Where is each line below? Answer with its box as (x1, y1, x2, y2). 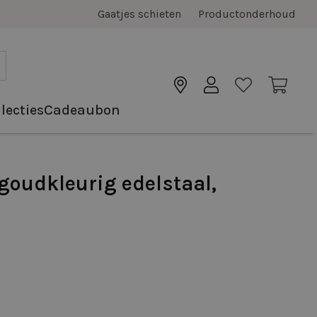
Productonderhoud (197, 7, 296, 21)
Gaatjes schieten (97, 7, 181, 21)
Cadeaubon (43, 102, 120, 118)
